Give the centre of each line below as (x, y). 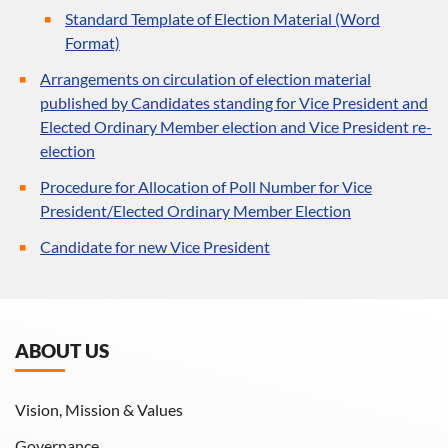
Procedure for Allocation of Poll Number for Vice (206, 186)
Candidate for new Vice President (155, 246)
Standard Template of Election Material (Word (222, 18)
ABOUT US (62, 350)
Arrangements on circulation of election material (205, 78)
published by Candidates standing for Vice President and (234, 102)
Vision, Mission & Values (99, 410)
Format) (92, 42)
